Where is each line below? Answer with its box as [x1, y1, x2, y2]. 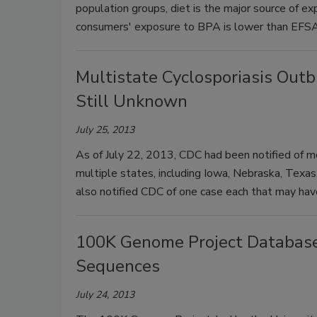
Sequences [76, 255, 160, 277]
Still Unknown [76, 90, 188, 113]
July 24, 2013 [76, 288, 134, 301]
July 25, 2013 [76, 123, 134, 137]
